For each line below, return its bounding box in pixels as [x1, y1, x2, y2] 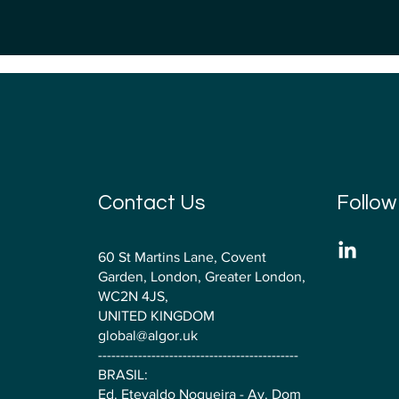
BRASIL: [97, 367, 148, 383]
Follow [337, 191, 397, 214]
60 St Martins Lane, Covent [97, 249, 266, 265]
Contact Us [97, 191, 205, 214]
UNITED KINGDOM [97, 308, 215, 324]
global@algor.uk [97, 328, 198, 344]
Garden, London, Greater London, [97, 269, 305, 285]
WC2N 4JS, [97, 289, 172, 305]
